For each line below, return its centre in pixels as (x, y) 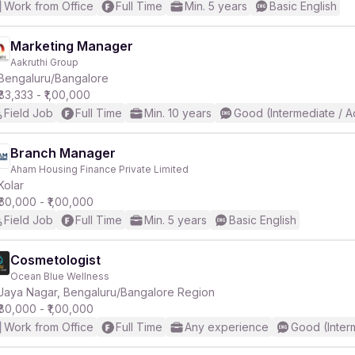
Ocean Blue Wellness (60, 276)
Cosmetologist (55, 260)
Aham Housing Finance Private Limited (99, 169)
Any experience (227, 327)
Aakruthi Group (44, 62)
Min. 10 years (178, 113)
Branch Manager (63, 153)
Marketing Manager (72, 46)
